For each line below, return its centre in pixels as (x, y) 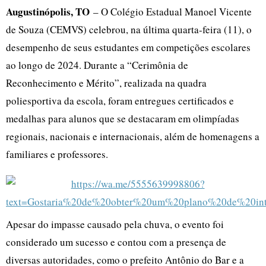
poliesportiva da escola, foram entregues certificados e (120, 100)
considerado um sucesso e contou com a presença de (116, 242)
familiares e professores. (57, 154)
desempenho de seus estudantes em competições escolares (128, 47)
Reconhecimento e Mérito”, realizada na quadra (106, 83)
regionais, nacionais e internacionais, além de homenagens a (133, 136)
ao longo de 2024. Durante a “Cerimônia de (97, 65)
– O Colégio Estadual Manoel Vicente (171, 11)
